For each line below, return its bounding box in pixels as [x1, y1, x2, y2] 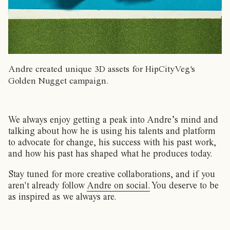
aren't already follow [8, 180, 87, 191]
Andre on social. [87, 180, 150, 191]
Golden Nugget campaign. [8, 75, 108, 86]
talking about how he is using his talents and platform [8, 125, 216, 137]
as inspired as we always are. [8, 191, 116, 202]
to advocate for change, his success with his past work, [8, 137, 216, 148]
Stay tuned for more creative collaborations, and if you [8, 168, 215, 180]
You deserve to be [150, 180, 219, 191]
